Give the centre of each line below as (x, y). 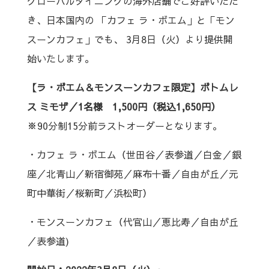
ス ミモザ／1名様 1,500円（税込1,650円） (133, 106)
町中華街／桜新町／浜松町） (89, 193)
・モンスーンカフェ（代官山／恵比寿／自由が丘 (132, 222)
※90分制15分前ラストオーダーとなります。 (124, 125)
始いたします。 (60, 58)
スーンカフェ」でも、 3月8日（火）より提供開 (130, 39)
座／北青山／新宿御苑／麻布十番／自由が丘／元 (132, 174)
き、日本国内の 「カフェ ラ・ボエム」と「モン (131, 20)
